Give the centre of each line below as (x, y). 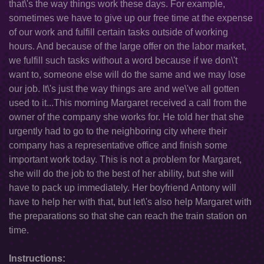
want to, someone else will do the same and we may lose (127, 75)
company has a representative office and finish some (118, 145)
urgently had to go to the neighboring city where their (118, 131)
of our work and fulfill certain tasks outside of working (118, 32)
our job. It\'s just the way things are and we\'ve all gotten (124, 89)
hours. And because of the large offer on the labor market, (128, 46)
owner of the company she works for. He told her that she (126, 117)
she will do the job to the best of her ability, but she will (121, 174)
